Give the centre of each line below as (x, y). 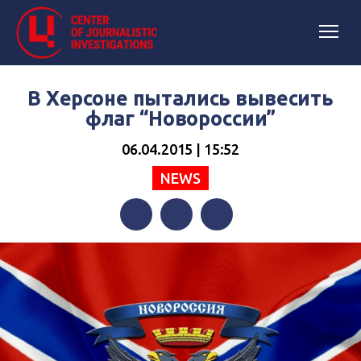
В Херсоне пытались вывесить (180, 98)
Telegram (228, 247)
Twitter (181, 247)
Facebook (147, 247)
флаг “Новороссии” (180, 118)
